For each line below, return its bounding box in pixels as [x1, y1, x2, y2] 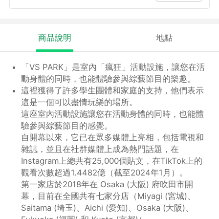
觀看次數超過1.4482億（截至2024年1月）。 [21, 168, 188, 178]
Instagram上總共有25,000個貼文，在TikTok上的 [21, 156, 203, 166]
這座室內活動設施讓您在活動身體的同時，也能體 [21, 109, 204, 119]
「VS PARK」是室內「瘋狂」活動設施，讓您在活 [21, 62, 205, 72]
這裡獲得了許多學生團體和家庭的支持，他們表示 [21, 86, 204, 96]
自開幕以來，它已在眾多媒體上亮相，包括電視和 [21, 132, 204, 143]
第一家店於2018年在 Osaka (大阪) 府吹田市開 [21, 179, 194, 190]
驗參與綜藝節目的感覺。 [21, 121, 113, 131]
